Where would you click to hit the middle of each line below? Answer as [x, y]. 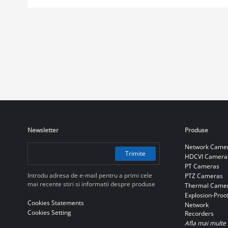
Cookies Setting [49, 212]
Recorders [199, 213]
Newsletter [43, 130]
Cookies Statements [55, 203]
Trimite [135, 153]
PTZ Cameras [204, 176]
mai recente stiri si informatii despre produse [91, 184]
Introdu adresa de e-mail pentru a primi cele [90, 175]
